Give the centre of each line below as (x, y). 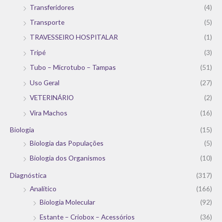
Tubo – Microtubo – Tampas (73, 67)
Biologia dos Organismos (68, 158)
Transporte (47, 22)
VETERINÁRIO (52, 98)
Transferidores (52, 7)
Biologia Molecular (67, 202)
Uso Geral (45, 82)
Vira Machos (49, 112)
